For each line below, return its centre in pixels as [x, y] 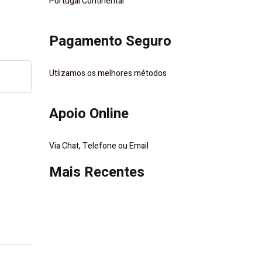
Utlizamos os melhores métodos [108, 73]
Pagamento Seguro [110, 41]
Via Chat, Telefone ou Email [99, 146]
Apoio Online [89, 114]
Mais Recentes [96, 172]
